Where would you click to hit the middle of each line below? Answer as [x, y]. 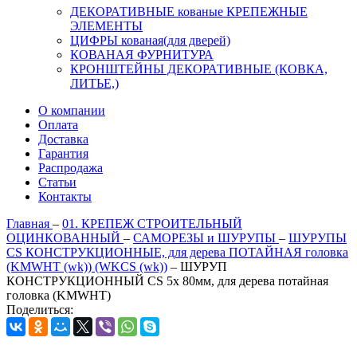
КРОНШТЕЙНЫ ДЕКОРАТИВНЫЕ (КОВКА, [199, 69]
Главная [28, 224]
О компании [72, 110]
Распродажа [71, 168]
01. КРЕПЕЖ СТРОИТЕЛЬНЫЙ [152, 224]
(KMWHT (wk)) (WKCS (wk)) [87, 267]
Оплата [58, 125]
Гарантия [63, 153]
